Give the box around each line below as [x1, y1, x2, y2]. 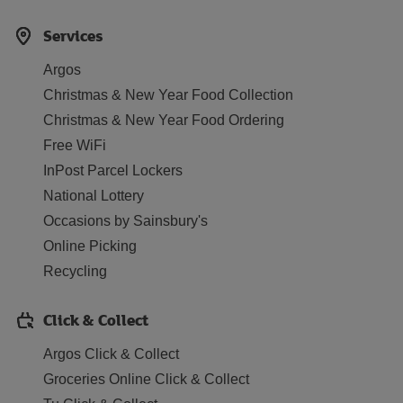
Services [43, 24, 103, 47]
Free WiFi [43, 138, 106, 153]
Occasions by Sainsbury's [43, 213, 208, 228]
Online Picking [43, 238, 137, 254]
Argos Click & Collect [43, 346, 179, 362]
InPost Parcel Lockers [43, 163, 183, 178]
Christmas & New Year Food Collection [43, 87, 293, 103]
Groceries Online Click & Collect [43, 372, 249, 387]
